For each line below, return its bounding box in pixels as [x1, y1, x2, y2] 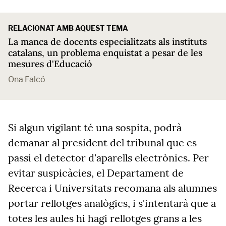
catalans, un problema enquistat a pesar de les [8, 47, 202, 59]
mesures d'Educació [8, 58, 92, 70]
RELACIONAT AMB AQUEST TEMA [8, 24, 128, 32]
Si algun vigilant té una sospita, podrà [8, 121, 182, 134]
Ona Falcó [8, 75, 45, 84]
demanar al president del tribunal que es [8, 136, 197, 149]
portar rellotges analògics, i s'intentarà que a [8, 197, 216, 209]
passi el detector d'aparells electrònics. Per [8, 151, 209, 164]
